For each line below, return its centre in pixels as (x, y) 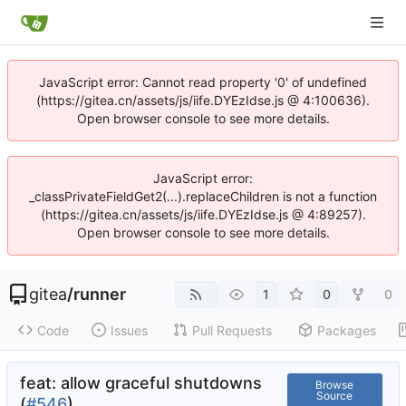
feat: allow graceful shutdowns (141, 383)
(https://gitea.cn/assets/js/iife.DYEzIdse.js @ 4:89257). (203, 214)
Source (335, 395)
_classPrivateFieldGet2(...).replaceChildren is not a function (203, 196)
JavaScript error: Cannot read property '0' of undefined (203, 82)
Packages (346, 330)
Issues (129, 330)
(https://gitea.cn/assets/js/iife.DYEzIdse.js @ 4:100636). (203, 100)
